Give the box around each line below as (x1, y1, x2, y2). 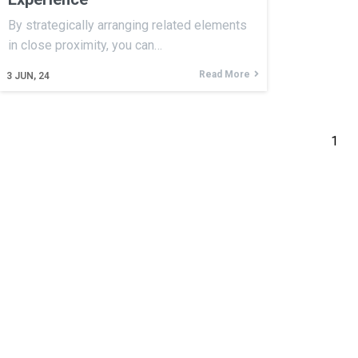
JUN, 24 (14, 70, 50, 82)
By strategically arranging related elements (8, 17, 247, 33)
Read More (198, 68, 250, 80)
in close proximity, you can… (8, 37, 162, 53)
